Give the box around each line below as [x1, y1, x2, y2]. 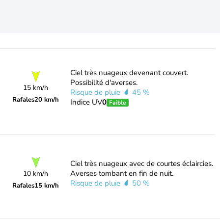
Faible [109, 99, 126, 107]
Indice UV [70, 97, 102, 107]
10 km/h [23, 169, 49, 178]
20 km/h [34, 95, 59, 104]
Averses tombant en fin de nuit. [70, 168, 173, 178]
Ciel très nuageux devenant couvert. [70, 68, 188, 78]
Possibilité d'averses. [70, 78, 137, 87]
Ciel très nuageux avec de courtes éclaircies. [70, 159, 213, 168]
